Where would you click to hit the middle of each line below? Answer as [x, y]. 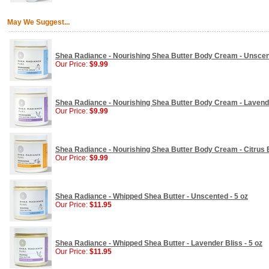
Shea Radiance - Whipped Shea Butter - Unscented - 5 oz [152, 196]
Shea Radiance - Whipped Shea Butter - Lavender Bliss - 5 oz [159, 243]
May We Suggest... [38, 22]
